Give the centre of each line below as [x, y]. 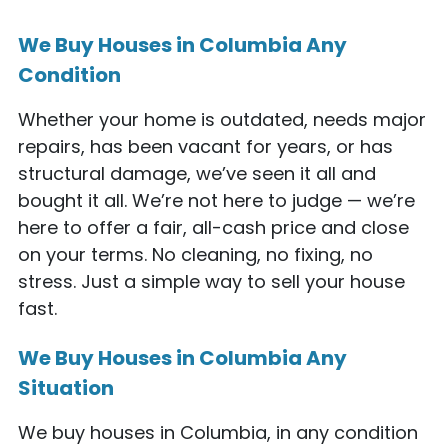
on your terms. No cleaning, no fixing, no [195, 254]
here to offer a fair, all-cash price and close [213, 227]
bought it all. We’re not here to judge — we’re [216, 200]
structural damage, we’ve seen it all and [196, 173]
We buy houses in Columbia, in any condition [217, 433]
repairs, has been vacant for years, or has [205, 146]
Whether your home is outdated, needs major [221, 119]
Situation [65, 388]
